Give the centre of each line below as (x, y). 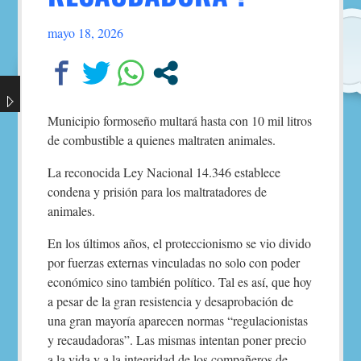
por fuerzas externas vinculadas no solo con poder (174, 262)
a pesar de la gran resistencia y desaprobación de (171, 301)
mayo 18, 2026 (86, 33)
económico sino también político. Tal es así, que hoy (180, 282)
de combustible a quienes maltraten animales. (162, 140)
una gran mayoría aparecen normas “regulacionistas (178, 320)
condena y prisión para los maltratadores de (158, 191)
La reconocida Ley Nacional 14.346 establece (166, 172)
